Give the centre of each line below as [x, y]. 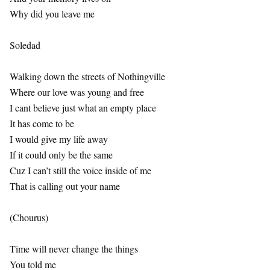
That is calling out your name [65, 186]
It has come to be [42, 123]
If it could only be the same [61, 155]
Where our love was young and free [77, 92]
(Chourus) [29, 217]
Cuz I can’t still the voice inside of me [80, 170]
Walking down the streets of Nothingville [87, 76]
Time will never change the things [74, 249]
